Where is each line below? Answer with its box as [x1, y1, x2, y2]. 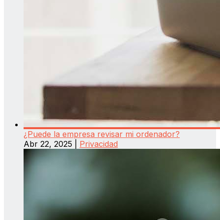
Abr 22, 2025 [24, 139, 72, 149]
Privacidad [80, 139, 118, 149]
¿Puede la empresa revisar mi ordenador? [24, 129, 180, 139]
